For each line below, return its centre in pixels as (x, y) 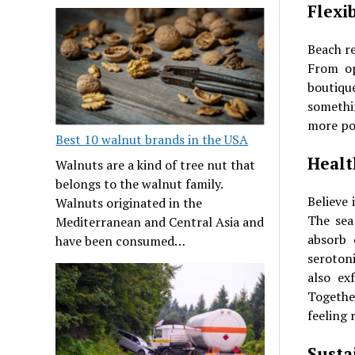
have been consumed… (121, 241)
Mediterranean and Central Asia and (160, 222)
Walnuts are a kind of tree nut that (156, 165)
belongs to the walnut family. (139, 184)
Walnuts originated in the (129, 203)
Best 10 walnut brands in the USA (152, 140)
